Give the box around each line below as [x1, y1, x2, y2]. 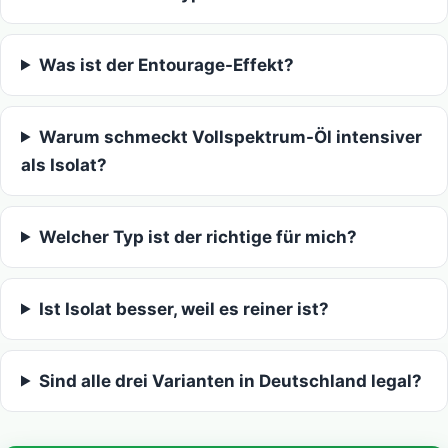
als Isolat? [21, 154, 107, 175]
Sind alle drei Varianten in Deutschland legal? [39, 370, 423, 391]
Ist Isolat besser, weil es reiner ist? [39, 298, 330, 319]
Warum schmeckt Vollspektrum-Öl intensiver [39, 126, 423, 147]
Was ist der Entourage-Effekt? [39, 54, 295, 75]
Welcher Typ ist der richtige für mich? [39, 226, 358, 247]
